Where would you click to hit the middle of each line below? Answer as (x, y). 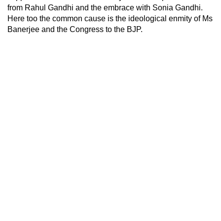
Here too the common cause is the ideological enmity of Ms (110, 18)
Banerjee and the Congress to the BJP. (75, 29)
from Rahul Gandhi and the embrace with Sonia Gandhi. (105, 7)
